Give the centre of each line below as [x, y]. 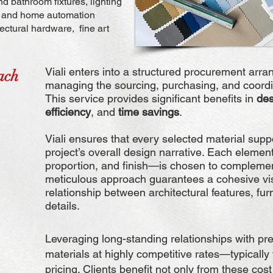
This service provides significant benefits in [151, 98]
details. [62, 206]
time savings [149, 112]
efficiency [68, 112]
